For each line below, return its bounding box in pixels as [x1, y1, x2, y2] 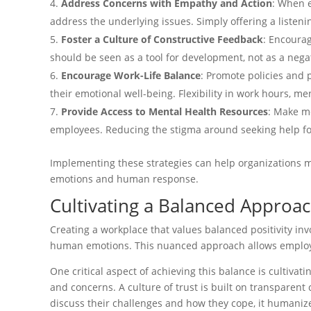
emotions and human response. [50, 171, 201, 185]
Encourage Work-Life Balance [61, 68, 201, 82]
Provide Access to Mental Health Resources [61, 104, 268, 118]
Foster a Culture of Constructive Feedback [61, 32, 263, 46]
